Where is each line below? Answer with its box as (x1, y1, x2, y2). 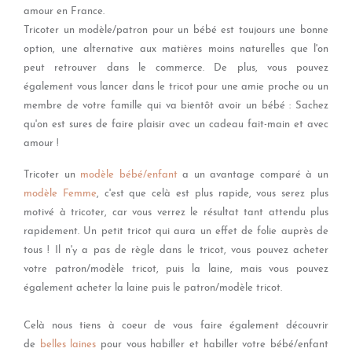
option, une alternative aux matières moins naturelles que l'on (24, 44, 328, 54)
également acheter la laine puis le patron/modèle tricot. (24, 283, 282, 293)
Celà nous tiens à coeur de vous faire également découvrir (24, 321, 328, 331)
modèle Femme (24, 189, 97, 199)
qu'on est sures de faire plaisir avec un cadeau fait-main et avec (24, 119, 328, 130)
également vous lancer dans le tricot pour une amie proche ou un (24, 82, 328, 92)
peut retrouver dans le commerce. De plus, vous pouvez (24, 63, 328, 73)
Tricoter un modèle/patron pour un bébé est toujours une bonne (24, 25, 328, 35)
